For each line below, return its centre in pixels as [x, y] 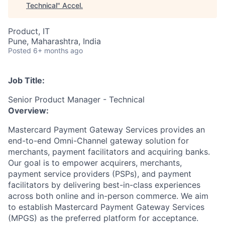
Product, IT [29, 31]
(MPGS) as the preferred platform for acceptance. [103, 218]
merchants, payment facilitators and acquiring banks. [109, 152]
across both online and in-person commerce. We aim [108, 196]
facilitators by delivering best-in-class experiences [104, 185]
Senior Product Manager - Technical [76, 99]
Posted [20, 50]
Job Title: [26, 80]
